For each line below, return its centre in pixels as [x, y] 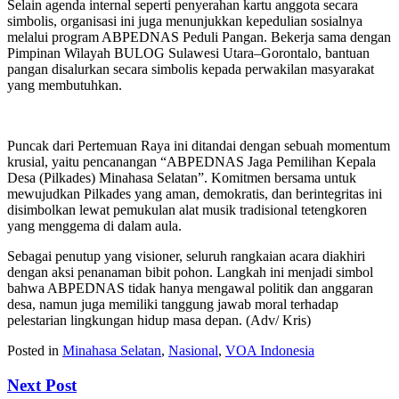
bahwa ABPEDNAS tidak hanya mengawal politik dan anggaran [190, 288]
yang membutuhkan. [65, 85]
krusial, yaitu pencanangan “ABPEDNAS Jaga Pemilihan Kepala [191, 161]
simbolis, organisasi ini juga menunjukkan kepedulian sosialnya [185, 20]
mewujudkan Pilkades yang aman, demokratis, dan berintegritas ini [195, 193]
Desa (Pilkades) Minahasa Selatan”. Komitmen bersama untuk [182, 177]
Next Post [42, 385]
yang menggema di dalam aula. [94, 225]
